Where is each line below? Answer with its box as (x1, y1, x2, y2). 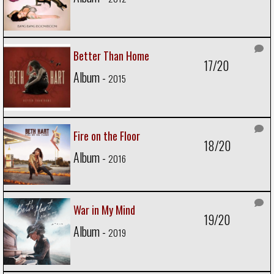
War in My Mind (73, 201, 135, 218)
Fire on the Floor (73, 128, 140, 144)
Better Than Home (73, 48, 149, 64)
